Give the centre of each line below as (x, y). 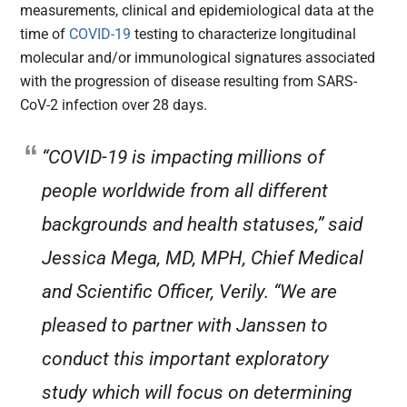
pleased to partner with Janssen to (185, 326)
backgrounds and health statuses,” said (203, 225)
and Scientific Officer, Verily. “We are (190, 292)
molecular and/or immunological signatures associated (198, 58)
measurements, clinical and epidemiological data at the (197, 11)
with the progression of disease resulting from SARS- (189, 82)
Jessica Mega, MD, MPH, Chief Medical (203, 258)
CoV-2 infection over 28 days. (114, 105)
